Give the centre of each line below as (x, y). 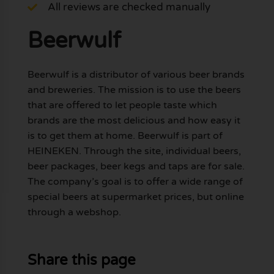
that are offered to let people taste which (122, 106)
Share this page (81, 261)
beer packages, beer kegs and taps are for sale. (136, 167)
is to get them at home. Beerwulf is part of (125, 136)
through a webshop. (74, 213)
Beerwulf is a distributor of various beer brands (136, 75)
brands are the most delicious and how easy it (134, 121)
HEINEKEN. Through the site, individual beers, (134, 151)
